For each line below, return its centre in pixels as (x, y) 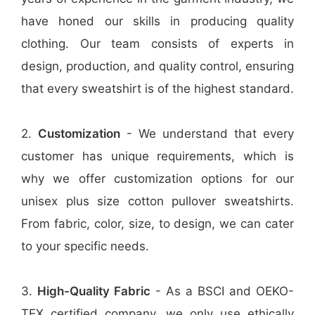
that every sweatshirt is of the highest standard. (157, 89)
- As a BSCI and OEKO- (222, 291)
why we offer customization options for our (157, 179)
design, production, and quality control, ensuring (157, 66)
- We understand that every (207, 134)
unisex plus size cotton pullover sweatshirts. (157, 201)
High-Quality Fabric (94, 291)
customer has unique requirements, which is (157, 156)
